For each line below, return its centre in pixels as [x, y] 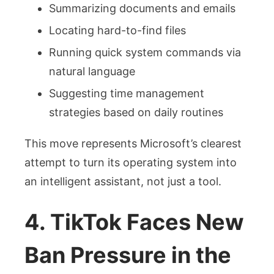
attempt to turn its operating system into [131, 163]
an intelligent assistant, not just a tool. [123, 182]
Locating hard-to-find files [117, 31]
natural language [92, 72]
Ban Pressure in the [128, 255]
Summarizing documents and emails [142, 9]
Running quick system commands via [145, 53]
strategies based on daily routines [136, 113]
